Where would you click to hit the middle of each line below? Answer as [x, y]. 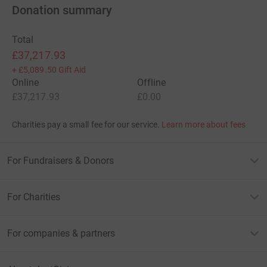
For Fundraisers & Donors [60, 160]
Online [26, 82]
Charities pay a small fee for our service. [86, 124]
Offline [152, 82]
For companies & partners [61, 233]
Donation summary [62, 10]
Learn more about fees [204, 124]
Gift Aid [72, 69]
